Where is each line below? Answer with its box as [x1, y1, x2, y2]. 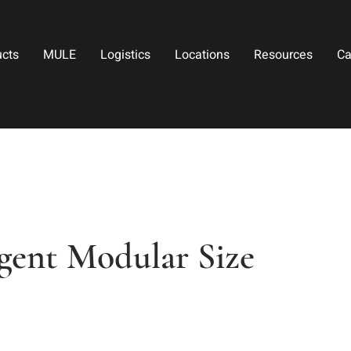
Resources [254, 45, 313, 64]
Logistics [100, 45, 150, 64]
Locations [174, 45, 230, 64]
